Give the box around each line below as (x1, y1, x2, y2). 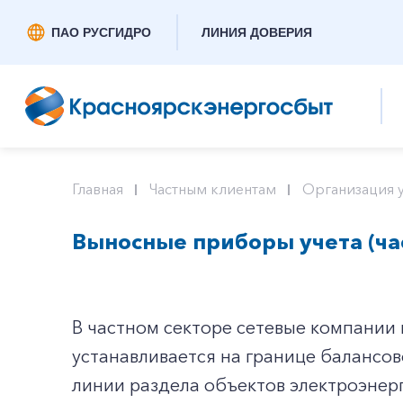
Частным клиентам (149, 180, 276, 198)
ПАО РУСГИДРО (51, 25, 151, 40)
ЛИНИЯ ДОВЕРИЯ (201, 25, 312, 40)
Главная (72, 180, 123, 198)
